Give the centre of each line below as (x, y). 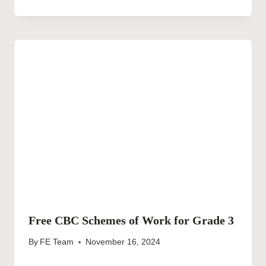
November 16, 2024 (123, 242)
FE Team (57, 242)
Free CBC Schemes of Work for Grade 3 (131, 220)
